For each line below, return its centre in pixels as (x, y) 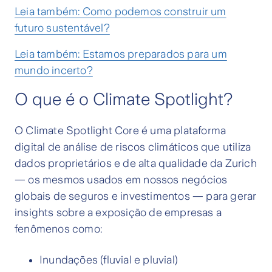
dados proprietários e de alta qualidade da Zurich (136, 164)
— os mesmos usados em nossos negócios (121, 180)
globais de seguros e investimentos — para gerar (136, 196)
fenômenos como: (58, 229)
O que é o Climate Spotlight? (124, 100)
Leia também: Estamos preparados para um (121, 54)
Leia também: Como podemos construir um (121, 12)
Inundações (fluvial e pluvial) (109, 260)
